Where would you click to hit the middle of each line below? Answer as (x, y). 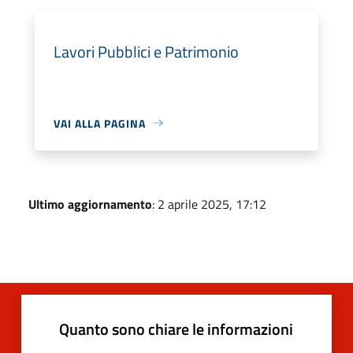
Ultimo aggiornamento (90, 204)
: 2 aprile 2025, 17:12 (209, 204)
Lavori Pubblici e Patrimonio (146, 51)
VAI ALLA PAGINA (100, 123)
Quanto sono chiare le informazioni (176, 329)
